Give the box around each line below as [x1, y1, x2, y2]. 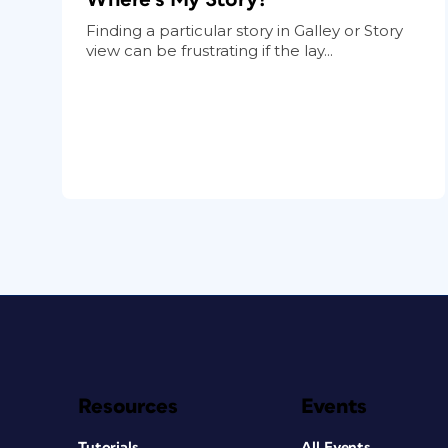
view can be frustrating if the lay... [86, 40, 333, 60]
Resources [78, 395, 178, 417]
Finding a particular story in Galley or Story [86, 20, 403, 40]
